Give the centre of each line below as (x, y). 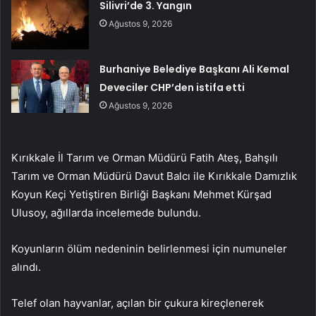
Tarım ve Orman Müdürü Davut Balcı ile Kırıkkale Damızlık (154, 176)
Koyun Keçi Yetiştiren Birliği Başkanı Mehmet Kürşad (141, 195)
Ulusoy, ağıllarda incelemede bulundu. (106, 213)
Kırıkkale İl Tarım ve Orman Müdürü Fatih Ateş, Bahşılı (145, 158)
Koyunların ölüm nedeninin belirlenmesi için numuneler (149, 249)
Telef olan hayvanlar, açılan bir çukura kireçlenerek (138, 303)
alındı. (26, 267)
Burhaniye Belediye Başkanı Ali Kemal (195, 69)
